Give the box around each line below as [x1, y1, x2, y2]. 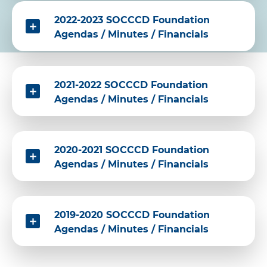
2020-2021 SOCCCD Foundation [54, 144, 209, 156]
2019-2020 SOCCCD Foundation [54, 209, 210, 221]
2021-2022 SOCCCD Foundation [54, 79, 208, 91]
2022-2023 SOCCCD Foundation [54, 14, 210, 26]
